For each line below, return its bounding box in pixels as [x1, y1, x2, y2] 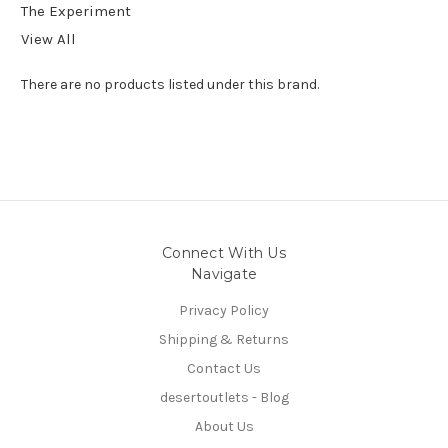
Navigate [191, 264, 257, 283]
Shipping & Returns [159, 330, 289, 348]
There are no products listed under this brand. [21, 75, 319, 93]
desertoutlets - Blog [159, 388, 289, 406]
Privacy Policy [179, 301, 269, 319]
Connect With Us [162, 243, 286, 262]
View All [21, 29, 76, 48]
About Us [194, 417, 254, 435]
